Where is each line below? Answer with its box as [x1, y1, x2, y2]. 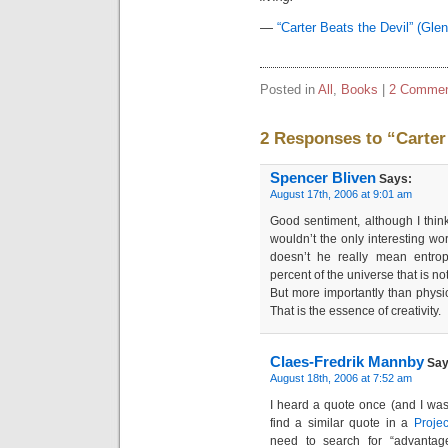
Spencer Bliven [270, 169, 376, 186]
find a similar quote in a [270, 415, 414, 430]
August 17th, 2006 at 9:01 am [270, 187, 412, 200]
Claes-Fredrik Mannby [270, 353, 424, 370]
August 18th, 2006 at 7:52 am [270, 371, 412, 384]
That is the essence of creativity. [270, 303, 441, 318]
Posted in [260, 82, 318, 97]
